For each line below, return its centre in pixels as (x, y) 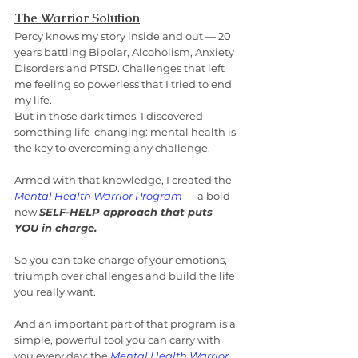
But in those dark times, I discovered (110, 116)
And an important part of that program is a (126, 324)
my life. (33, 100)
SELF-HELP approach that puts (127, 212)
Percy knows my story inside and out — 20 (124, 36)
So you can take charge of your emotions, (122, 260)
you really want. (55, 292)
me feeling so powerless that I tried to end (124, 84)
